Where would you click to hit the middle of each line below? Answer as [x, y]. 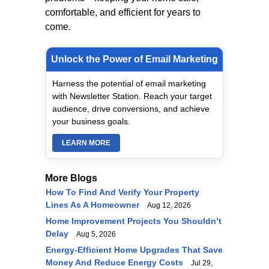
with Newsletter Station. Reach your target [132, 96]
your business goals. [91, 121]
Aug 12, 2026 [166, 205]
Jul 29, [199, 263]
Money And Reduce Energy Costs [114, 262]
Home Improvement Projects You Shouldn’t [134, 221]
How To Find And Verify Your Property [122, 192]
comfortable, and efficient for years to [123, 12]
